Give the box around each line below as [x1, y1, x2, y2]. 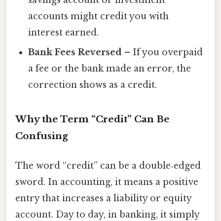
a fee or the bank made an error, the [28, 63, 191, 74]
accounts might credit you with [28, 10, 169, 22]
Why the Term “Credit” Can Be [15, 113, 170, 125]
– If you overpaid [122, 46, 203, 58]
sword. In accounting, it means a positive [15, 176, 198, 187]
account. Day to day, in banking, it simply [15, 209, 199, 220]
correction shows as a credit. [28, 79, 157, 90]
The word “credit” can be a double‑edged [15, 160, 201, 171]
